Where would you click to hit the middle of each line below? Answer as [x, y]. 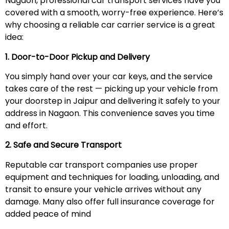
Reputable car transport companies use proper [101, 165]
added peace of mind [48, 214]
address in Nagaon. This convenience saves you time [110, 113]
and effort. [26, 126]
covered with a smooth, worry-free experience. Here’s [114, 13]
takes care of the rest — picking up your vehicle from [111, 89]
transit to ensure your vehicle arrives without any [103, 189]
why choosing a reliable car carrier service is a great [110, 25]
